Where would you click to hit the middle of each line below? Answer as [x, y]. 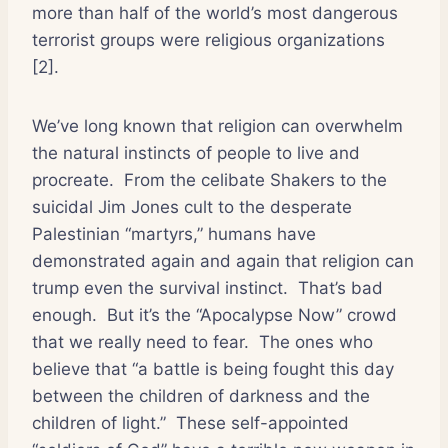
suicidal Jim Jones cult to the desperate [192, 206]
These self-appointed [262, 422]
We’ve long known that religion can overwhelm [217, 125]
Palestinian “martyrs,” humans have [174, 233]
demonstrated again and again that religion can [223, 260]
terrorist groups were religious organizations [208, 39]
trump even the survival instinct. [160, 287]
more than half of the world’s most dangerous [215, 12]
